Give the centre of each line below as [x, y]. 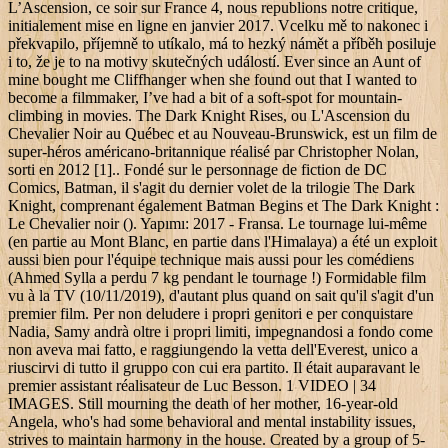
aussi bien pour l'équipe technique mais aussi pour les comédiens [211, 260]
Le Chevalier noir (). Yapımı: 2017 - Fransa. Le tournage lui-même [217, 224]
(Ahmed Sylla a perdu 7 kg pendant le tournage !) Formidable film [217, 278]
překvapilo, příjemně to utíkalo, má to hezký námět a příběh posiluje [222, 44]
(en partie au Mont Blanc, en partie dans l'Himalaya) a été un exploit [222, 242]
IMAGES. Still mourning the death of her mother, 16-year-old [203, 404]
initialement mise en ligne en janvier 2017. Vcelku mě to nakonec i [218, 26]
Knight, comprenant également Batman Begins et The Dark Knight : [223, 206]
